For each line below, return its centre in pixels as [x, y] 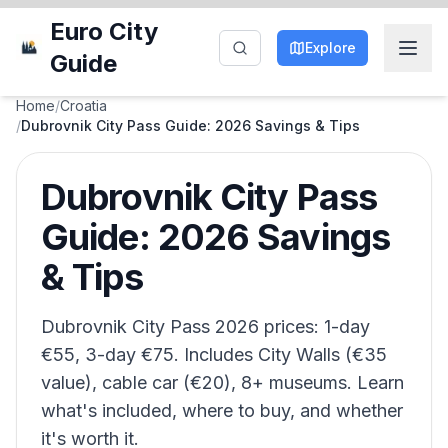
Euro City [104, 31]
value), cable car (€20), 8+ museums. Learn [222, 382]
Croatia [83, 105]
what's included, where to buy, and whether [222, 410]
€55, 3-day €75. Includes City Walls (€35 [214, 354]
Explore [330, 47]
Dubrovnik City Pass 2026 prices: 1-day [205, 326]
